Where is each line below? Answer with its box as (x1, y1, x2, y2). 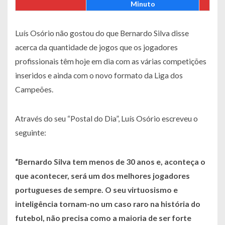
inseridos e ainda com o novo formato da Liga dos (15, 70, 183, 80)
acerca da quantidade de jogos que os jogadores (15, 42, 178, 52)
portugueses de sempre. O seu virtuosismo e (15, 185, 178, 195)
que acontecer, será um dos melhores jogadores (15, 171, 190, 181)
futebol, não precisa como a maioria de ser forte (15, 213, 191, 223)
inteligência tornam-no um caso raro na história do (15, 199, 200, 209)
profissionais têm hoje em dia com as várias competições (15, 56, 206, 66)
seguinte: (15, 128, 46, 138)
